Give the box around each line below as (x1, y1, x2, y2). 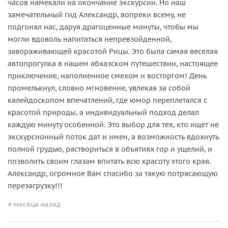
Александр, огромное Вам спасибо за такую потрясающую (8, 169, 218, 179)
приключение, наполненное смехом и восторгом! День (8, 71, 207, 81)
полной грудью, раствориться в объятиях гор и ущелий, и (8, 145, 212, 154)
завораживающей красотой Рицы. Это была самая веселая (8, 47, 218, 56)
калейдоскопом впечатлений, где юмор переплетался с (8, 96, 207, 105)
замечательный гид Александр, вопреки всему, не (8, 10, 186, 20)
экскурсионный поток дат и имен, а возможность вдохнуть (8, 132, 219, 142)
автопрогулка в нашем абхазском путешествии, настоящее (8, 59, 218, 69)
